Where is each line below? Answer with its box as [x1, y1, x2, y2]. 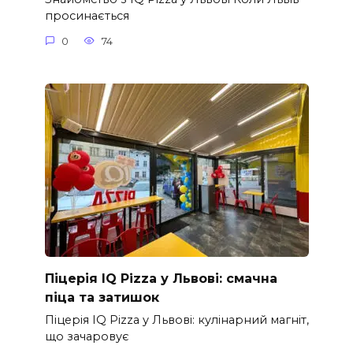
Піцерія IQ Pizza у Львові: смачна [44, 270, 277, 286]
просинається [44, 9, 129, 24]
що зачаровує [44, 329, 129, 344]
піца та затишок [44, 289, 159, 305]
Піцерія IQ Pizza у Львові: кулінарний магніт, [44, 313, 309, 328]
